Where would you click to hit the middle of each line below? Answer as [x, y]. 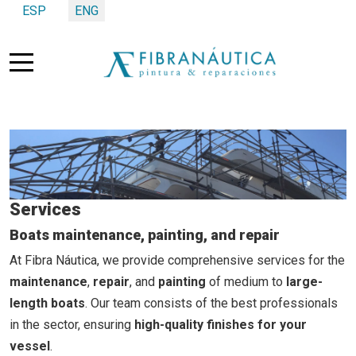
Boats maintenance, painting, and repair [145, 235]
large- [304, 282]
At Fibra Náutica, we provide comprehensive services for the [177, 261]
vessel [30, 346]
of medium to [246, 282]
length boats [47, 304]
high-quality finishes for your [221, 325]
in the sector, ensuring [72, 325]
